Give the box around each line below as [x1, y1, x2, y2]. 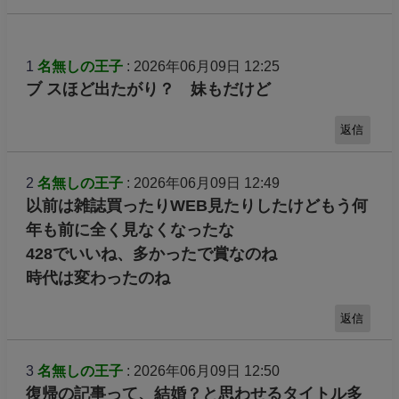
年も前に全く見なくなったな [25, 220, 234, 239]
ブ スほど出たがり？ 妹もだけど [25, 79, 271, 98]
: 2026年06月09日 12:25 [122, 58, 280, 74]
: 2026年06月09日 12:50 [122, 363, 280, 379]
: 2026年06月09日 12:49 [122, 175, 280, 191]
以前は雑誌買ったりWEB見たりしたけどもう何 [25, 196, 368, 215]
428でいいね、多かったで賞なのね [25, 244, 277, 263]
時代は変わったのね [25, 268, 170, 287]
